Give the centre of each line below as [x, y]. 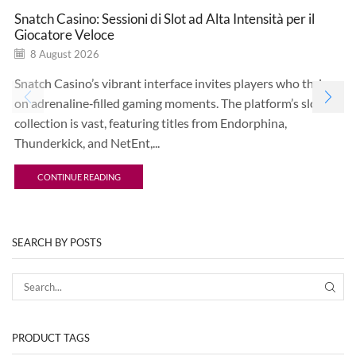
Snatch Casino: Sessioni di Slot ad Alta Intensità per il [164, 19]
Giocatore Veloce [64, 35]
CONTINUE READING [79, 177]
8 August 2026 [64, 54]
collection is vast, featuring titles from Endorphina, [151, 123]
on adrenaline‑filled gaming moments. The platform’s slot [168, 103]
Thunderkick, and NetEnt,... [87, 143]
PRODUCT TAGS [51, 338]
